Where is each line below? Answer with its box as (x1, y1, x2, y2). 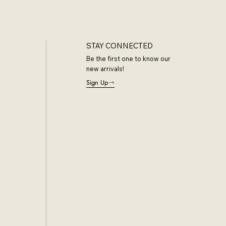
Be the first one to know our (86, 54, 171, 63)
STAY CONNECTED (86, 41, 153, 51)
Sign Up (86, 78, 108, 88)
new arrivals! (86, 65, 125, 73)
